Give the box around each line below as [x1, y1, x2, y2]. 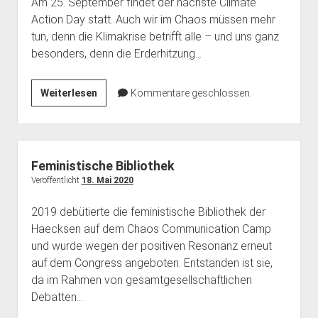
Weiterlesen [40, 87, 97, 99]
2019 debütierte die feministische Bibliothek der [31, 205, 265, 219]
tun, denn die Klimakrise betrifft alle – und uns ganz [31, 30, 279, 44]
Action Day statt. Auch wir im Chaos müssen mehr [31, 13, 275, 27]
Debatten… [31, 290, 83, 305]
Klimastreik [96, 87, 151, 99]
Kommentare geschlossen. [128, 87, 252, 99]
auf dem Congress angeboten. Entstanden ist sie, [31, 256, 273, 270]
